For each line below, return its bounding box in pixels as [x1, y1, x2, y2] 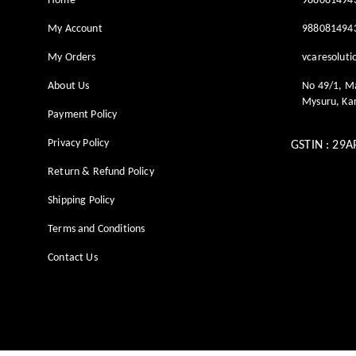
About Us [48, 80, 90, 93]
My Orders [48, 52, 96, 64]
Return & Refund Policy [48, 166, 154, 179]
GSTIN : [291, 139, 333, 153]
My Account [48, 23, 103, 36]
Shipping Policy [48, 195, 115, 207]
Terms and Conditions [48, 223, 145, 236]
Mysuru [302, 96, 337, 109]
